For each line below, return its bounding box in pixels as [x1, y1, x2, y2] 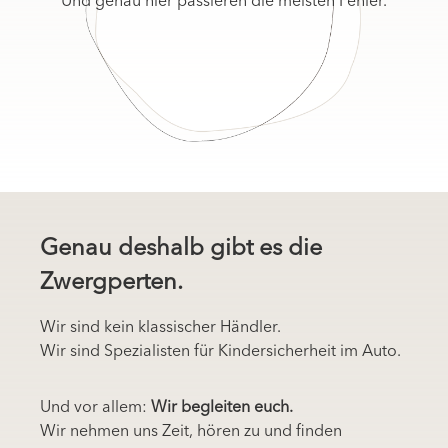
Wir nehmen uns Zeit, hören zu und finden [40, 423, 342, 440]
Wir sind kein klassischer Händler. [40, 319, 281, 336]
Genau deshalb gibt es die [40, 236, 322, 261]
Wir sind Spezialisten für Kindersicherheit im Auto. [40, 343, 405, 360]
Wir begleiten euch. [151, 399, 293, 416]
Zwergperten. [40, 270, 183, 295]
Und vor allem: [40, 399, 151, 416]
